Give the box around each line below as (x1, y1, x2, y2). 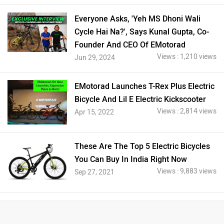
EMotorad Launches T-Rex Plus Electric (74, 81, 215, 91)
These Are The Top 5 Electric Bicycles (74, 141, 210, 151)
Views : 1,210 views (156, 52, 216, 61)
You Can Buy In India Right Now (74, 154, 187, 164)
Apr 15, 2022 (74, 107, 114, 116)
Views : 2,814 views (156, 106, 216, 115)
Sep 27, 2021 (74, 168, 115, 177)
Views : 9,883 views (156, 167, 216, 176)
